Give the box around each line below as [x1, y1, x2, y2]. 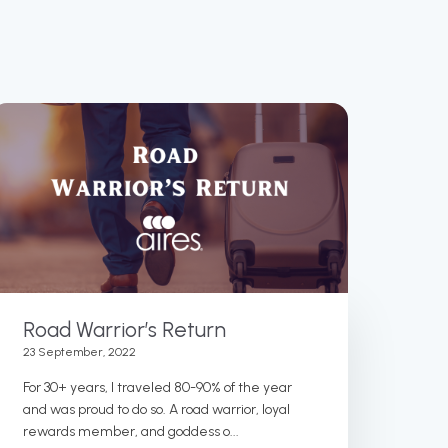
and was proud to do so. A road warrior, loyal [22, 400, 290, 418]
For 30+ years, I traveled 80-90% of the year [22, 378, 292, 396]
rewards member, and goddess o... [22, 422, 239, 440]
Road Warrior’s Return [22, 316, 226, 342]
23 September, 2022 [22, 344, 136, 359]
